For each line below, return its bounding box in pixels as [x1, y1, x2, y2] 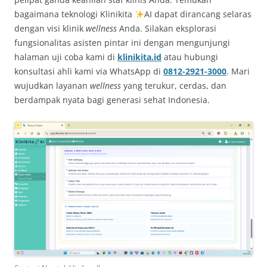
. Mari [226, 66, 250, 77]
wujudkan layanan [14, 80, 90, 92]
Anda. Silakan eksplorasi [117, 23, 216, 35]
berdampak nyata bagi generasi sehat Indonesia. [14, 94, 210, 106]
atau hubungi [162, 51, 218, 63]
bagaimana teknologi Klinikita [14, 8, 135, 20]
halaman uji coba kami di [14, 51, 117, 63]
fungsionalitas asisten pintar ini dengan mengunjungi [14, 37, 230, 49]
